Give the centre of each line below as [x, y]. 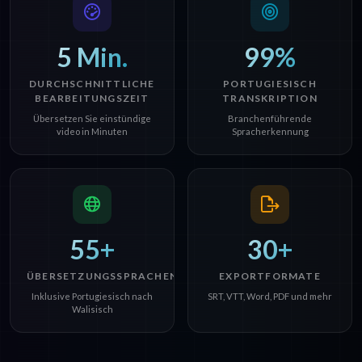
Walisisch [92, 309]
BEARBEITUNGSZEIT [92, 99]
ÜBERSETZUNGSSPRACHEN [102, 276]
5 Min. [92, 57]
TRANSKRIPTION [270, 99]
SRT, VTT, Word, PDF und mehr [270, 297]
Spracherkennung [270, 132]
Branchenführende [270, 119]
